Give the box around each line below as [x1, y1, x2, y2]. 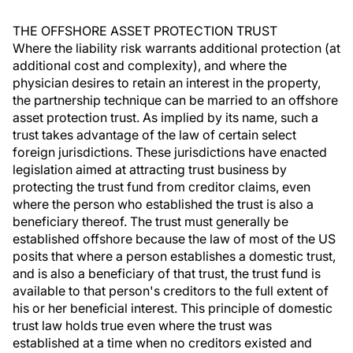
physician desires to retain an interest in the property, [13, 75, 321, 91]
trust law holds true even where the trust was [13, 318, 272, 333]
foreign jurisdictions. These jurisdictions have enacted [13, 144, 327, 160]
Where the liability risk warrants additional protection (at [13, 40, 340, 56]
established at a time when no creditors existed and [13, 335, 312, 351]
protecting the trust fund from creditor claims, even [13, 179, 310, 195]
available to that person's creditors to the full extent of [13, 283, 329, 299]
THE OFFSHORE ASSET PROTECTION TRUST [13, 23, 277, 39]
